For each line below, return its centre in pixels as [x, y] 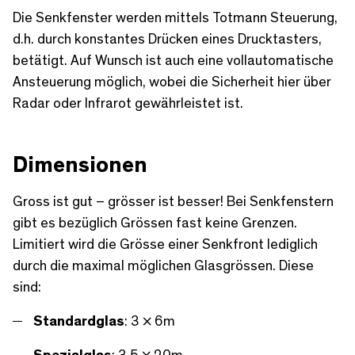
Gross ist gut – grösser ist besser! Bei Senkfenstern [173, 202]
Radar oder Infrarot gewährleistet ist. [128, 104]
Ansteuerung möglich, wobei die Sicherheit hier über [172, 83]
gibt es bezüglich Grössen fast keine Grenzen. [155, 224]
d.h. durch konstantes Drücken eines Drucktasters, [167, 40]
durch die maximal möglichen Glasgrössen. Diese [163, 267]
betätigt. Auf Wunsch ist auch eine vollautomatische [173, 61]
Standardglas [79, 322]
